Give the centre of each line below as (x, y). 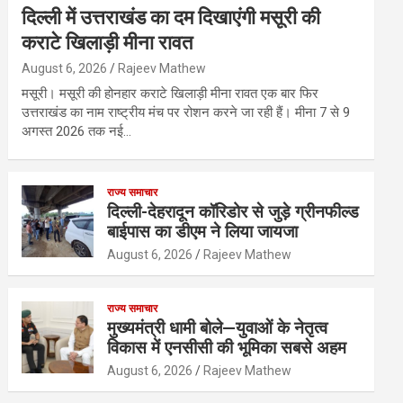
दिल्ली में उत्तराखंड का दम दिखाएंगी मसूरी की (171, 18)
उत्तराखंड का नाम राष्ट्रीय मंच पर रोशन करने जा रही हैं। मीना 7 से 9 (186, 112)
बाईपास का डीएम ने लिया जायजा (203, 232)
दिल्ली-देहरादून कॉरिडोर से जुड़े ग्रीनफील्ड (233, 212)
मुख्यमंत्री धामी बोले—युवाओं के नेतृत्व (218, 328)
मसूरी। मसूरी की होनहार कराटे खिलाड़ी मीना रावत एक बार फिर (170, 94)
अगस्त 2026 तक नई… (77, 131)
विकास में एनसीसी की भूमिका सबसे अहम (227, 348)
